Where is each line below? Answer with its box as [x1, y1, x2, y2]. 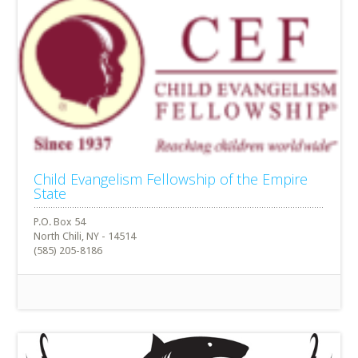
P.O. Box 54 [34, 216, 86, 229]
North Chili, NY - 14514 [34, 230, 137, 243]
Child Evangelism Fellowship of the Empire [34, 169, 308, 189]
